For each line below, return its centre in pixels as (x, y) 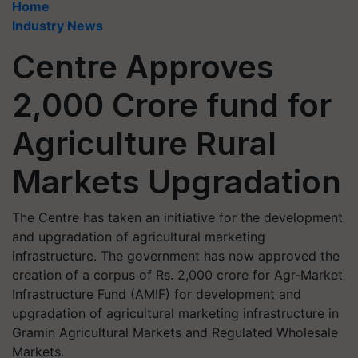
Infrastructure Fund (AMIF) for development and (157, 294)
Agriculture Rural (144, 143)
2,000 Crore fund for (172, 105)
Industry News (58, 26)
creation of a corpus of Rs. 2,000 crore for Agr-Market (177, 275)
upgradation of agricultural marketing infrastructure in (175, 313)
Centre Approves (143, 67)
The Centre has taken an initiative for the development (177, 217)
